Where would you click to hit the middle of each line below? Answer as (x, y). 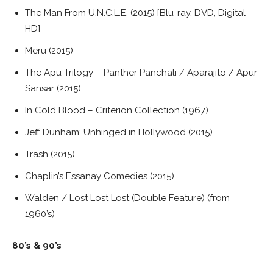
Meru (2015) (49, 50)
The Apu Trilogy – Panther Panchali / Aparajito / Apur (141, 72)
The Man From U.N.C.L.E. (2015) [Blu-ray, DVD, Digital (135, 12)
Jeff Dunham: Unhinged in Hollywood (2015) (119, 132)
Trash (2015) (50, 154)
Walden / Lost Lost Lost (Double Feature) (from (127, 198)
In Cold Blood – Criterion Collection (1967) (117, 110)
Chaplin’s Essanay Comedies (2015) (100, 176)
